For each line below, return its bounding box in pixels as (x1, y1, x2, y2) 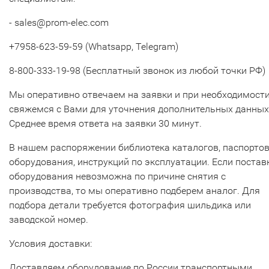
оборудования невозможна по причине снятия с (9, 170, 226, 182)
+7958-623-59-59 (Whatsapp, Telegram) (9, 40, 178, 52)
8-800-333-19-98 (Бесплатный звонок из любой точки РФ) (9, 64, 265, 76)
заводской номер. (9, 213, 88, 225)
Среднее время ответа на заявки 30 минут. (9, 117, 202, 129)
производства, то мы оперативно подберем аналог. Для (9, 184, 260, 196)
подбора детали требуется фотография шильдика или (9, 199, 251, 211)
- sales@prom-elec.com (9, 16, 109, 28)
